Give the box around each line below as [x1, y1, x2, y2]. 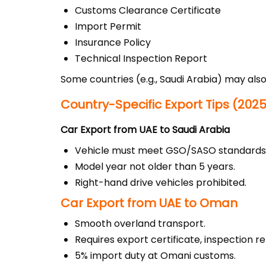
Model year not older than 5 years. [75, 160, 235, 173]
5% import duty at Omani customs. [75, 249, 236, 262]
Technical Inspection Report [75, 52, 207, 65]
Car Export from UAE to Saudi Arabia [61, 123, 230, 137]
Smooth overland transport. [75, 217, 205, 230]
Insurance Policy [75, 36, 151, 49]
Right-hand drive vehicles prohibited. [75, 176, 246, 189]
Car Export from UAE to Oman [61, 195, 237, 211]
